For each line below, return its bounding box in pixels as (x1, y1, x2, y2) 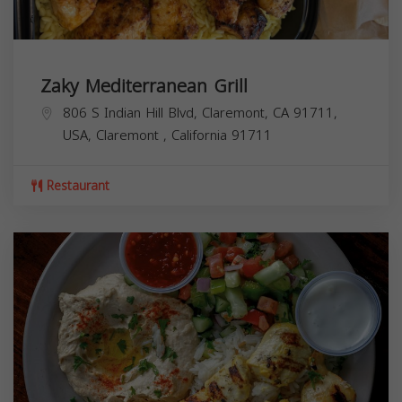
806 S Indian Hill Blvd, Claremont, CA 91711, (63, 100, 337, 126)
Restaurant (42, 173, 109, 198)
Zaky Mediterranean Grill (40, 68, 248, 103)
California (171, 122, 232, 148)
